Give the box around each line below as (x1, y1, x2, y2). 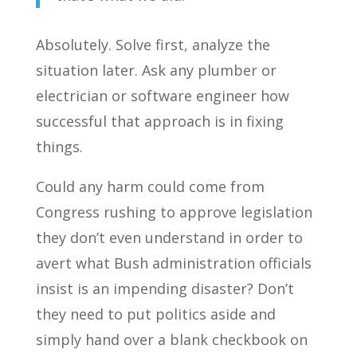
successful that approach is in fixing (35, 112, 284, 131)
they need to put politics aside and (35, 304, 276, 324)
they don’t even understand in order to (35, 228, 303, 247)
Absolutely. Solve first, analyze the (35, 35, 270, 54)
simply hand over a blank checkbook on (35, 330, 308, 349)
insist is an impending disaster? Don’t (35, 279, 294, 298)
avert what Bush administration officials (35, 253, 312, 273)
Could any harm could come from (35, 177, 265, 196)
